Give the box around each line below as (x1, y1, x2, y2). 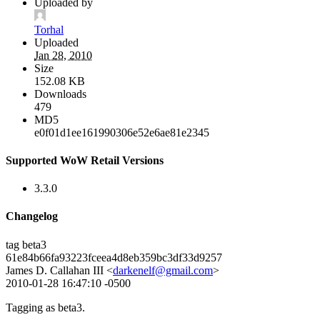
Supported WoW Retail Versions (6, 154, 164, 166)
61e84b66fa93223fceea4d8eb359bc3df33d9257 (6, 251, 222, 264)
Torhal (34, 23, 64, 36)
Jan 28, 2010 (34, 49, 92, 61)
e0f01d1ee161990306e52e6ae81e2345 (34, 126, 209, 139)
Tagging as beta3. (6, 301, 85, 314)
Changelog (6, 210, 58, 223)
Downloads (34, 87, 86, 100)
